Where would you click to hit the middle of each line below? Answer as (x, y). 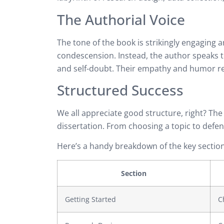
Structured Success (120, 90)
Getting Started (90, 199)
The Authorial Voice (121, 19)
